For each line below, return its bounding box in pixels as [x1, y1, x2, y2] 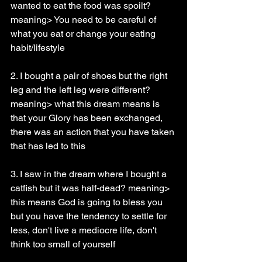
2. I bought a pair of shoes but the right [11, 70, 170, 81]
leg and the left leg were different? [11, 84, 153, 95]
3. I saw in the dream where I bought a [11, 168, 169, 180]
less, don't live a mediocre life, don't [11, 225, 159, 236]
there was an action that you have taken [11, 126, 177, 137]
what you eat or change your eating [11, 28, 158, 39]
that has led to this [11, 140, 85, 151]
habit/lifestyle [11, 42, 65, 53]
